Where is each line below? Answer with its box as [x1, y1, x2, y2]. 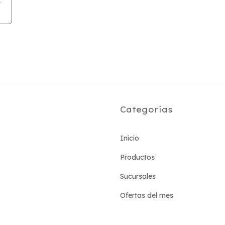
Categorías [120, 104, 173, 115]
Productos [120, 153, 155, 162]
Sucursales [120, 172, 156, 181]
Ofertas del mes [120, 191, 173, 200]
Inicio [120, 134, 139, 143]
